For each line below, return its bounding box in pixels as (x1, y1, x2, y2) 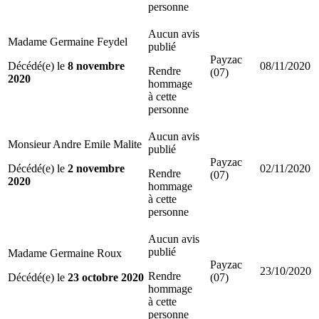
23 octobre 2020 (68, 271, 144, 283)
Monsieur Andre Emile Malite (8, 137, 142, 150)
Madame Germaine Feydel (8, 35, 127, 48)
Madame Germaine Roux (8, 246, 122, 259)
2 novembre (68, 162, 125, 174)
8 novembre (68, 59, 125, 72)
